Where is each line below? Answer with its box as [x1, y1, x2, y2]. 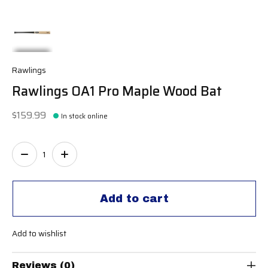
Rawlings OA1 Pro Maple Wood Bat [12, 80, 222, 102]
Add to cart [100, 192, 169, 205]
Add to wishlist [12, 227, 66, 240]
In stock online [61, 110, 108, 121]
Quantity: [12, 141, 55, 157]
